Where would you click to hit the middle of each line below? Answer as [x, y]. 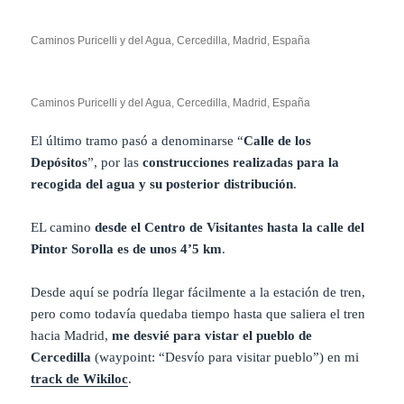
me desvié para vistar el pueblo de [212, 336]
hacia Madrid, [72, 336]
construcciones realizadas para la [241, 163]
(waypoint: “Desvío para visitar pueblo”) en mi [225, 358]
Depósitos [60, 163]
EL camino [63, 228]
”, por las [115, 163]
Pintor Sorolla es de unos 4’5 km [127, 249]
